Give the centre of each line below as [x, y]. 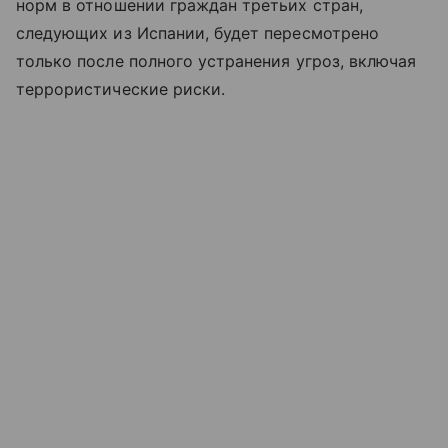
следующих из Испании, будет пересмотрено [197, 32]
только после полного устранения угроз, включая [216, 60]
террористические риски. [121, 88]
